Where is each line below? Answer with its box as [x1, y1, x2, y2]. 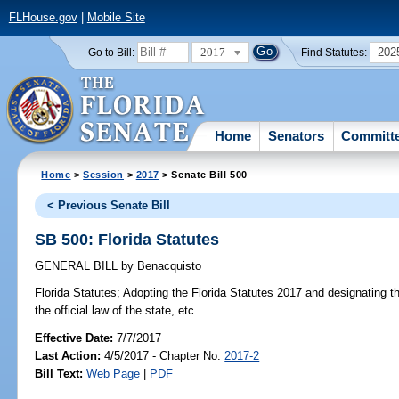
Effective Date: [35, 330, 118, 345]
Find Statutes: [301, 46, 368, 58]
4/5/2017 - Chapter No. [101, 348, 225, 362]
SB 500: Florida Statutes [35, 230, 220, 248]
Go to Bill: [87, 46, 134, 58]
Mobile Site [86, 11, 145, 25]
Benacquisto [134, 259, 202, 273]
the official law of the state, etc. [35, 304, 199, 318]
